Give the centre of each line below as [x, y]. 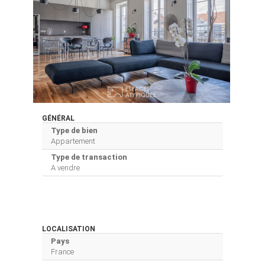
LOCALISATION [69, 229]
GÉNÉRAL [58, 118]
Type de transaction [89, 157]
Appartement [73, 141]
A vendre [65, 167]
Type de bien [74, 130]
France [62, 251]
